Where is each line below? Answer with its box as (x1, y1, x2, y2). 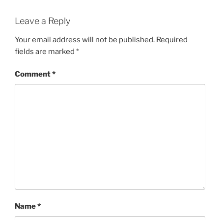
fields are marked (15, 47, 76, 56)
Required (156, 35, 188, 44)
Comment (15, 70, 52, 79)
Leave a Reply (15, 16, 70, 27)
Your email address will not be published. (15, 35, 155, 44)
